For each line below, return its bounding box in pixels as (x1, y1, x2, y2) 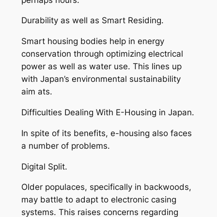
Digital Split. (21, 161, 67, 171)
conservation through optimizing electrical (21, 49, 183, 59)
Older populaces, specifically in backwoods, (21, 182, 191, 192)
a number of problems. (21, 140, 110, 151)
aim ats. (21, 87, 52, 97)
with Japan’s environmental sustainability (21, 74, 181, 84)
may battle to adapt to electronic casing (21, 195, 176, 205)
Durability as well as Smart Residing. (21, 15, 164, 26)
